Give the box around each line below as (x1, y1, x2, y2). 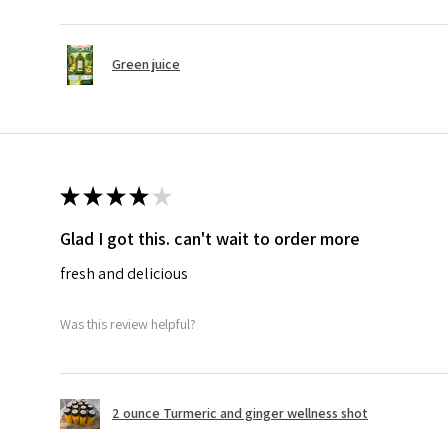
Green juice (112, 55, 180, 74)
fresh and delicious (60, 262, 188, 284)
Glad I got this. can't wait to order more (60, 226, 360, 250)
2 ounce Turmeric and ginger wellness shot (112, 404, 368, 423)
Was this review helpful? (60, 315, 196, 334)
